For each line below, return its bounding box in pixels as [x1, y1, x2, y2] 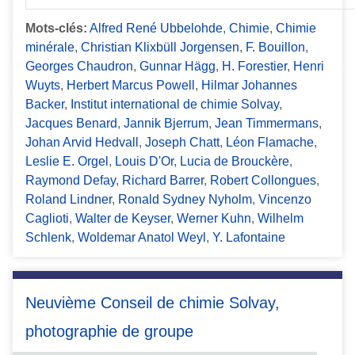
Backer [25, 97, 64, 112]
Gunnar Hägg [139, 59, 216, 74]
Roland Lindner [25, 193, 112, 207]
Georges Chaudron [25, 59, 133, 74]
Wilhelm [258, 212, 303, 226]
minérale [25, 40, 74, 55]
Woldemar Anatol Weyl [78, 231, 206, 245]
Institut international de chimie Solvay [71, 97, 279, 112]
